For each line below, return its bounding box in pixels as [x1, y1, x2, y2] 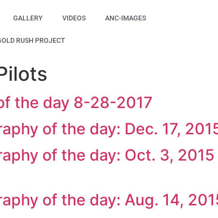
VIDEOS [62, 14, 86, 22]
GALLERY [13, 14, 43, 22]
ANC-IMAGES [105, 14, 146, 22]
